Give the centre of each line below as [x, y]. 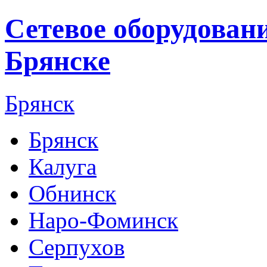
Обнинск [72, 193]
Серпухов [77, 247]
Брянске [58, 61]
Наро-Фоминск [103, 220]
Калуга [63, 166]
